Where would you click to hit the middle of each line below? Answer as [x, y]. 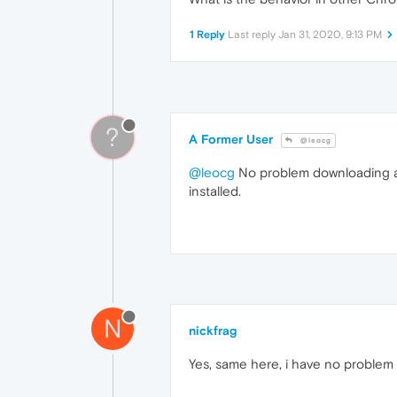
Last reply [253, 35]
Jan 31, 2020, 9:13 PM [330, 35]
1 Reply [207, 35]
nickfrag [213, 331]
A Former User [231, 140]
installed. [215, 191]
